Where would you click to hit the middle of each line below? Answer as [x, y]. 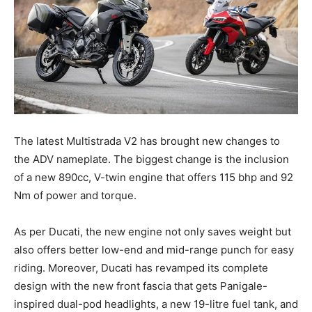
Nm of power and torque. [75, 196]
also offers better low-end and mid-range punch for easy [154, 250]
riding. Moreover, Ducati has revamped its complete [141, 268]
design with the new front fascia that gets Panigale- [141, 286]
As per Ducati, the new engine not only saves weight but [153, 232]
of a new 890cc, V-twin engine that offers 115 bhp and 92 [154, 178]
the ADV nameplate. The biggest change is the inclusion [151, 159]
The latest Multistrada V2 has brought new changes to [147, 141]
